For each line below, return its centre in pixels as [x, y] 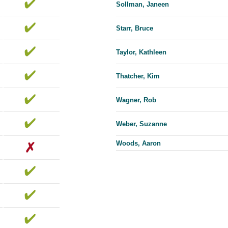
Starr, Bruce [135, 28]
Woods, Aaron [138, 144]
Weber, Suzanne [141, 124]
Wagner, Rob [136, 100]
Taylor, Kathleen [141, 52]
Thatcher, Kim [138, 76]
